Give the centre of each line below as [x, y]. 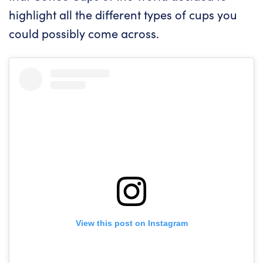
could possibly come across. [84, 33]
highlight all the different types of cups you [123, 14]
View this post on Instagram [131, 223]
